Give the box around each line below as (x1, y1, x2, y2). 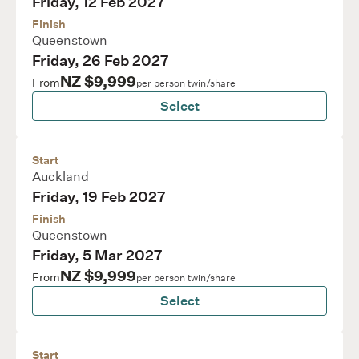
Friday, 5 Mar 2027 (32, 247, 163, 264)
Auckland (32, 169, 89, 184)
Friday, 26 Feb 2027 (32, 52, 169, 70)
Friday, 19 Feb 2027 (32, 188, 166, 206)
